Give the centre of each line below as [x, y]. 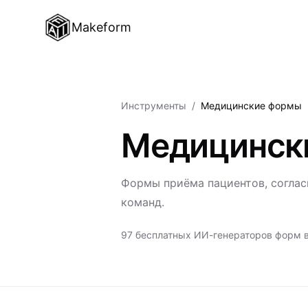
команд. [143, 202]
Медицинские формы [251, 106]
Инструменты [154, 106]
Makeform [101, 27]
